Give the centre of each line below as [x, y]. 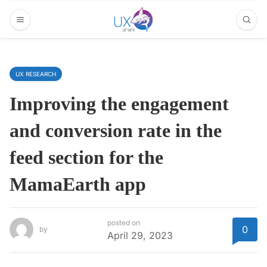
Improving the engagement [119, 104]
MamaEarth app [78, 184]
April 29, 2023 [140, 236]
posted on [124, 223]
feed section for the [86, 157]
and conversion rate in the [116, 131]
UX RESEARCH [36, 74]
